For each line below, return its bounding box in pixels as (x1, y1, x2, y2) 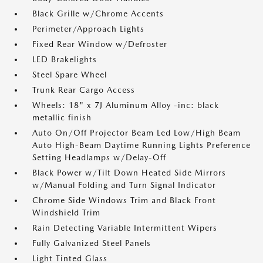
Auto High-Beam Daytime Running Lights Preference (32, 140, 251, 150)
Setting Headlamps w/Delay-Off (32, 153, 166, 162)
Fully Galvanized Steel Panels (32, 238, 151, 248)
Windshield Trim (32, 208, 100, 217)
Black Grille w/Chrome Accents (32, 9, 164, 18)
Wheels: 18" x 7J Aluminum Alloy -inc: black (32, 100, 219, 110)
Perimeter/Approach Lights (32, 24, 144, 33)
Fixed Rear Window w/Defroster (32, 39, 167, 49)
